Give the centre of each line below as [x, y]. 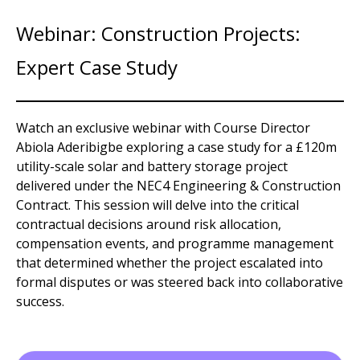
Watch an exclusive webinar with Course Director [163, 127]
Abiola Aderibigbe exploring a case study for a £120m [176, 147]
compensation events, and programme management [175, 243]
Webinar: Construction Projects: [158, 33]
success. [40, 301]
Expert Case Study [97, 67]
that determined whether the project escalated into [170, 262]
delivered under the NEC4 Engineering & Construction [178, 185]
